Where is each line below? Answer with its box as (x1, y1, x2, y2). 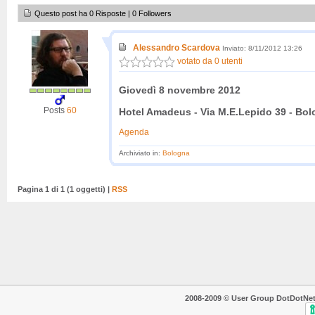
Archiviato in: (119, 148, 162, 157)
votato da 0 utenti (175, 56, 243, 67)
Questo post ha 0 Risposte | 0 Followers (34, 9, 172, 18)
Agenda (119, 127, 149, 137)
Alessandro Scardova (133, 43, 220, 53)
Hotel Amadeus (119, 105, 191, 117)
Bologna (162, 148, 190, 157)
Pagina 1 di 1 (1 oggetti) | (18, 184, 112, 193)
